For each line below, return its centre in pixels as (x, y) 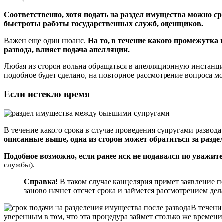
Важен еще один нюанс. (46, 40)
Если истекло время (47, 94)
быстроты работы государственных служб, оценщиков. (104, 23)
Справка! (41, 182)
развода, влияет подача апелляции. (67, 49)
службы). (19, 165)
